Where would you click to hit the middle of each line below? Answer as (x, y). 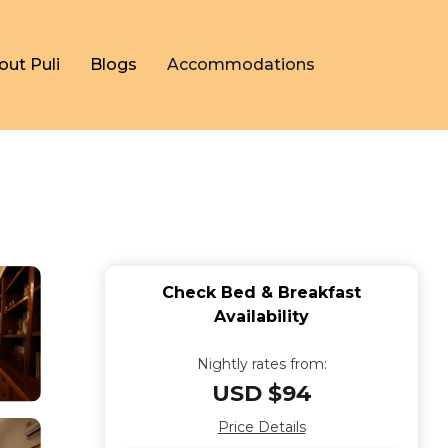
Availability (261, 316)
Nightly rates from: (261, 364)
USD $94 (261, 393)
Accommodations (241, 64)
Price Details (261, 427)
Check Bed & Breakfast (261, 292)
